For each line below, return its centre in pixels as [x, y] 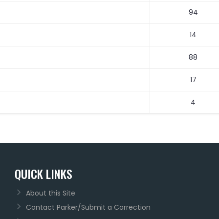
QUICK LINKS [44, 173]
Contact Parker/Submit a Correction [88, 208]
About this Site [50, 193]
